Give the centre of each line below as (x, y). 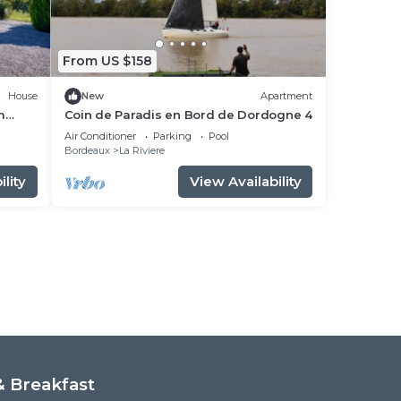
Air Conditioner (100, 136)
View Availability (245, 181)
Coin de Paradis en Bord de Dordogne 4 (188, 114)
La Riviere (141, 150)
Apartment (286, 96)
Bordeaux (87, 150)
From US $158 (107, 61)
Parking (172, 136)
